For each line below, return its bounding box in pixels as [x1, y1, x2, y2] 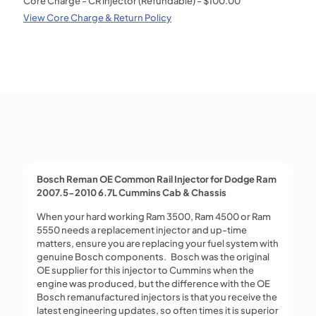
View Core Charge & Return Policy [23, 12, 171, 24]
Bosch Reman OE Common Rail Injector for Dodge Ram [36, 174, 276, 186]
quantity [23, 99, 59, 111]
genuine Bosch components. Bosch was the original [36, 251, 269, 263]
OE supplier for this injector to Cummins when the [36, 265, 254, 276]
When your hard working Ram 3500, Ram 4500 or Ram [36, 211, 271, 223]
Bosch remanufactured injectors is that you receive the [36, 291, 277, 303]
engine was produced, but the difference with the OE [36, 278, 270, 290]
